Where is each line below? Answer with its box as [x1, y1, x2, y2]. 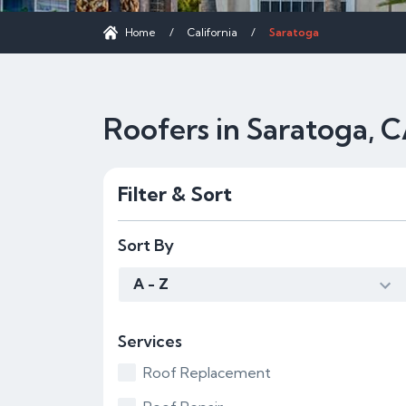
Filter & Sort [118, 181, 232, 207]
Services [118, 331, 182, 352]
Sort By [118, 235, 174, 256]
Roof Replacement [143, 363, 271, 382]
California [188, 25, 237, 39]
